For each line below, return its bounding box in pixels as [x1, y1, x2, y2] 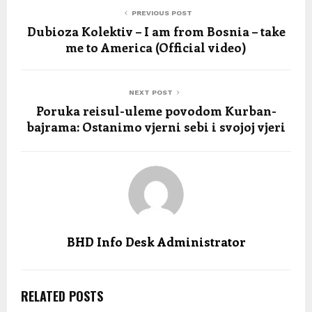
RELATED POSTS [21, 286, 103, 305]
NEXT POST [128, 88, 173, 96]
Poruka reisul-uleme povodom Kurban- [36, 102, 276, 119]
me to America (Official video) [65, 38, 247, 56]
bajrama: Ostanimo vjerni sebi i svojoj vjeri [26, 118, 286, 135]
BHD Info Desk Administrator [66, 233, 246, 250]
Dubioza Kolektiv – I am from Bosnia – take [26, 22, 286, 40]
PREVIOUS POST [131, 8, 192, 17]
